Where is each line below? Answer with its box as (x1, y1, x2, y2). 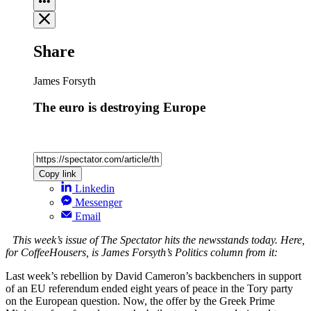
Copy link (39, 169, 76, 180)
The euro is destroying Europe (33, 100, 205, 115)
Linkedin (75, 183, 115, 195)
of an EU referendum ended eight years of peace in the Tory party (6, 283, 293, 295)
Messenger (75, 196, 122, 209)
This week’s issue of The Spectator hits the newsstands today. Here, (12, 234, 305, 246)
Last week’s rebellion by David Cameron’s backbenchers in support (6, 270, 301, 283)
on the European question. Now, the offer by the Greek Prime (6, 295, 275, 308)
